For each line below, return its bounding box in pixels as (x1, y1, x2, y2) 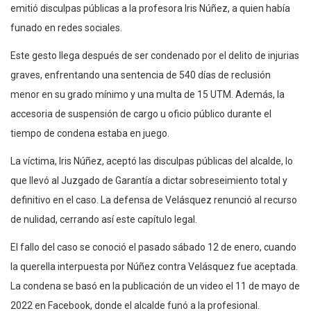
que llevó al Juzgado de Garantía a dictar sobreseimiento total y (10, 174, 287, 186)
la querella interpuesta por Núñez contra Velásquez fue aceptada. (10, 260, 298, 272)
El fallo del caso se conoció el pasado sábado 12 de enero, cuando (10, 241, 296, 253)
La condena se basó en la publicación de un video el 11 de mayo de (10, 280, 300, 292)
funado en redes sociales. (10, 22, 122, 33)
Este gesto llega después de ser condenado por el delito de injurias (10, 49, 299, 61)
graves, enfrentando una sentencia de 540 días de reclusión (10, 69, 271, 81)
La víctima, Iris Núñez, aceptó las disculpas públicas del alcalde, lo (10, 155, 293, 167)
